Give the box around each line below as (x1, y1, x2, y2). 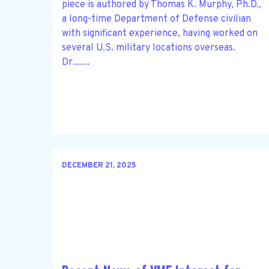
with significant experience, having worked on (62, 27, 258, 40)
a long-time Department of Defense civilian (62, 13, 251, 25)
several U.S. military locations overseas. (62, 41, 235, 54)
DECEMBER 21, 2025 (62, 161, 136, 171)
